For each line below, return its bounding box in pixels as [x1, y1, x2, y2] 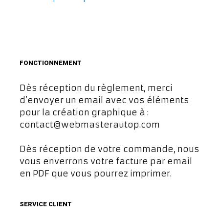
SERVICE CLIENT [20, 199, 72, 209]
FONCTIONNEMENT [20, 58, 82, 67]
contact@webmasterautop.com [20, 119, 160, 130]
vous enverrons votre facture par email [20, 156, 192, 167]
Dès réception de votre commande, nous [20, 144, 199, 154]
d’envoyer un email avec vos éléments [20, 94, 189, 106]
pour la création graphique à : [20, 107, 149, 118]
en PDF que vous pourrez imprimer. [20, 168, 172, 179]
